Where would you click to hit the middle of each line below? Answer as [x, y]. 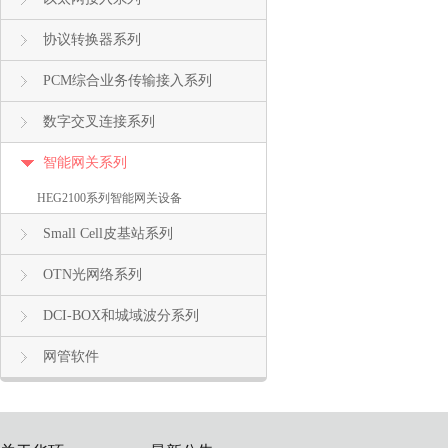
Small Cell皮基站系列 [108, 233]
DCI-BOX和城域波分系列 [121, 315]
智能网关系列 [85, 162]
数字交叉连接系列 [99, 121]
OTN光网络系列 [92, 274]
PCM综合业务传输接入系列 [127, 80]
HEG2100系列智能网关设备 [109, 198]
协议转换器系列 [92, 39]
